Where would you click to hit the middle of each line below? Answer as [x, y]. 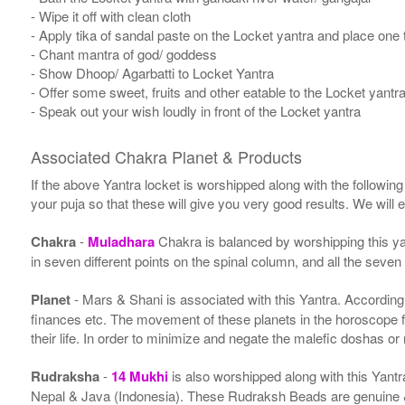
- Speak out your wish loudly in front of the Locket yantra [195, 111]
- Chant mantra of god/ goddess [123, 54]
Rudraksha [65, 377]
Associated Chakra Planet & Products [166, 157]
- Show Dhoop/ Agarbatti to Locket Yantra [152, 73]
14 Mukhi [141, 377]
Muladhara [122, 242]
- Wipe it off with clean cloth [110, 16]
